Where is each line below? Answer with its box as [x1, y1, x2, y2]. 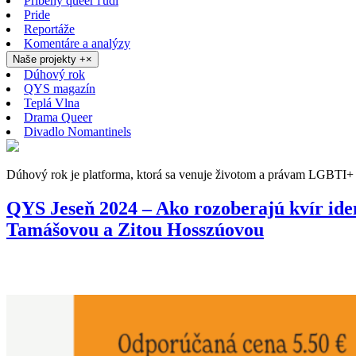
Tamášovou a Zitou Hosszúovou [6, 219, 264, 240]
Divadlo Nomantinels [24, 125, 131, 138]
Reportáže [24, 22, 75, 36]
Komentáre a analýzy [24, 37, 130, 50]
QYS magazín [24, 82, 95, 95]
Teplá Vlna [24, 96, 79, 110]
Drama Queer [24, 110, 92, 124]
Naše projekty [13, 53, 79, 65]
